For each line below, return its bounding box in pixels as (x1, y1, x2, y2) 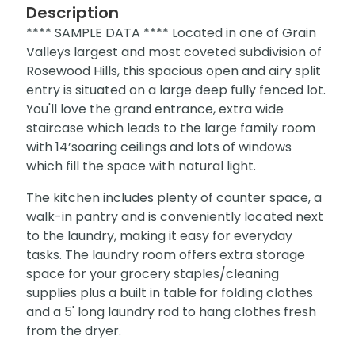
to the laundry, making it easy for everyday (26, 227, 292, 245)
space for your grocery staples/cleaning (26, 265, 279, 283)
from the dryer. (26, 322, 121, 340)
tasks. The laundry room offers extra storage (26, 246, 305, 264)
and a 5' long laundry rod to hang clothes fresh (26, 303, 316, 321)
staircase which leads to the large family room (26, 119, 315, 137)
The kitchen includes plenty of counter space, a (26, 189, 322, 207)
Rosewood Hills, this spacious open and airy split (26, 62, 321, 80)
